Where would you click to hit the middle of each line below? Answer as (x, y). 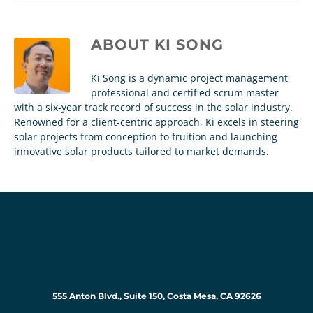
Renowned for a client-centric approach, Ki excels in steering (156, 122)
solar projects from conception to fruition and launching (146, 137)
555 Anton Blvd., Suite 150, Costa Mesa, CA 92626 (156, 296)
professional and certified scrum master (185, 93)
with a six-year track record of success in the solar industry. (153, 108)
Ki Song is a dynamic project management (189, 78)
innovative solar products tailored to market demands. (141, 152)
